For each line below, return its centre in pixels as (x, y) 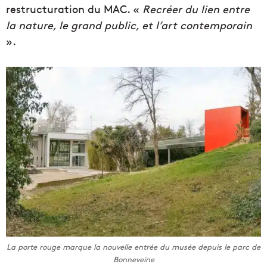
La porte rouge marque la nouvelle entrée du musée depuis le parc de (133, 247)
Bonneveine (133, 260)
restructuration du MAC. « (74, 9)
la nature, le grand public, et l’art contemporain (129, 25)
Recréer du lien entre (196, 9)
